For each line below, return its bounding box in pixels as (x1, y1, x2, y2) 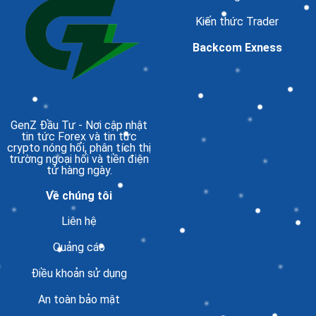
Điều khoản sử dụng (31, 267, 127, 281)
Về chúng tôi (46, 188, 112, 202)
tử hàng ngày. (46, 164, 112, 178)
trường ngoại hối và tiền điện (9, 152, 149, 166)
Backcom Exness (192, 41, 282, 55)
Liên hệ (61, 214, 97, 229)
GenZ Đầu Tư (11, 119, 75, 133)
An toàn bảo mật (38, 292, 120, 306)
